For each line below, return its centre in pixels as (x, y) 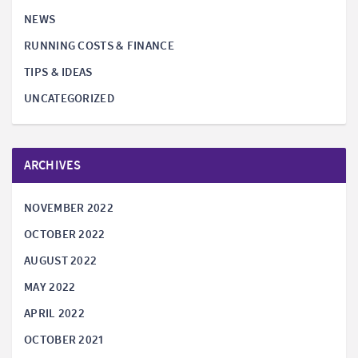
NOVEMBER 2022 (69, 208)
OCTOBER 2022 (65, 235)
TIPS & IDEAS (58, 72)
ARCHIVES (53, 165)
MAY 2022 (50, 287)
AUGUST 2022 (61, 261)
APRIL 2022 (54, 314)
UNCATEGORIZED (69, 99)
